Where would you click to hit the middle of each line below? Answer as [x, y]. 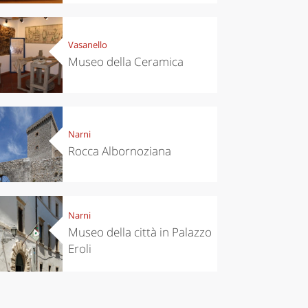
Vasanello [87, 45]
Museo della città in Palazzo [140, 232]
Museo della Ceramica [125, 62]
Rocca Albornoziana [119, 151]
